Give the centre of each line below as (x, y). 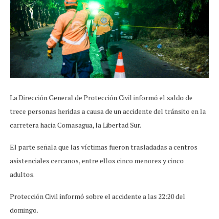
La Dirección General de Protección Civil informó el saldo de (101, 97)
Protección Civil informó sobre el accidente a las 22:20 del (98, 196)
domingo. (24, 210)
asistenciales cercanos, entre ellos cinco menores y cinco (97, 160)
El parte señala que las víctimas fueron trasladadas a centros (104, 147)
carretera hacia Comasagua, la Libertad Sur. (76, 125)
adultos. (22, 174)
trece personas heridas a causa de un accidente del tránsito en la (108, 111)
